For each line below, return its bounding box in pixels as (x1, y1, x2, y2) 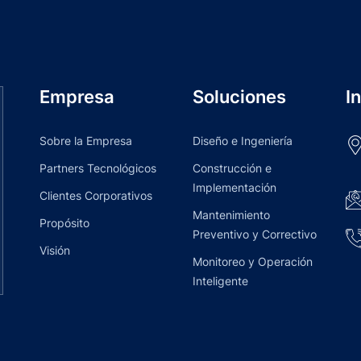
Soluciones (193, 86, 286, 107)
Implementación (193, 180, 276, 194)
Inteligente (193, 274, 248, 288)
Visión (39, 243, 70, 257)
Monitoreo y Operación (193, 255, 313, 268)
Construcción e (193, 161, 272, 175)
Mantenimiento (193, 208, 270, 222)
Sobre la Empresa (39, 134, 132, 147)
